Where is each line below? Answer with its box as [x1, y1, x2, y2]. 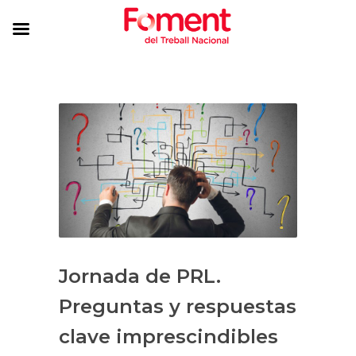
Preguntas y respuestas [59, 294, 296, 318]
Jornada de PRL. [59, 264, 221, 288]
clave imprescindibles [59, 324, 278, 348]
